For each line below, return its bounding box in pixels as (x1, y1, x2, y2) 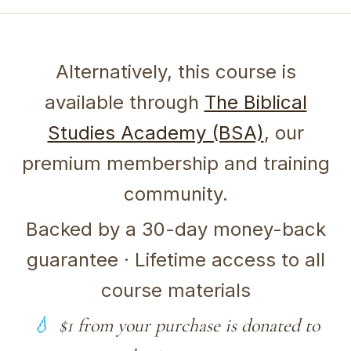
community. (123, 182, 228, 205)
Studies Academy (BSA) (47, 121, 264, 144)
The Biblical (204, 90, 307, 114)
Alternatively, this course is (55, 60, 296, 83)
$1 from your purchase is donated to (58, 313, 320, 337)
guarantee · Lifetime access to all (26, 248, 325, 271)
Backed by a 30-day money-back (25, 217, 326, 241)
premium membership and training (21, 151, 330, 175)
